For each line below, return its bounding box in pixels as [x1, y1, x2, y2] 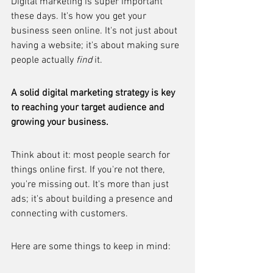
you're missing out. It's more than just [11, 179, 171, 191]
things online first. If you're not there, [11, 164, 167, 176]
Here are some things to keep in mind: [11, 241, 171, 253]
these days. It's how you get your [11, 10, 149, 23]
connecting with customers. [11, 208, 128, 220]
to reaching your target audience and [11, 102, 167, 114]
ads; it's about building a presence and [11, 193, 175, 205]
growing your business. [11, 116, 108, 129]
